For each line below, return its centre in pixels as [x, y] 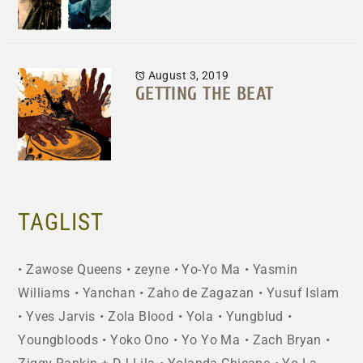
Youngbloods [58, 341]
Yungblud [254, 317]
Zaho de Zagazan [201, 294]
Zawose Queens [74, 270]
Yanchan [109, 294]
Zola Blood [141, 317]
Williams [44, 294]
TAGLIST [61, 222]
